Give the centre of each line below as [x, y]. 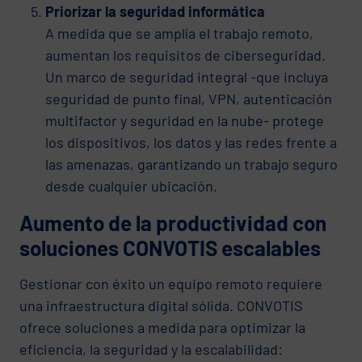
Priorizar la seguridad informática [155, 11]
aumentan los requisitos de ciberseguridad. [185, 55]
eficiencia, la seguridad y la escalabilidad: [151, 349]
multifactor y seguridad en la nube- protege [185, 120]
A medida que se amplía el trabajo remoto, [179, 33]
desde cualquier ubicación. [131, 185]
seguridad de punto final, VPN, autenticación [189, 98]
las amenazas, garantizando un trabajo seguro [192, 164]
